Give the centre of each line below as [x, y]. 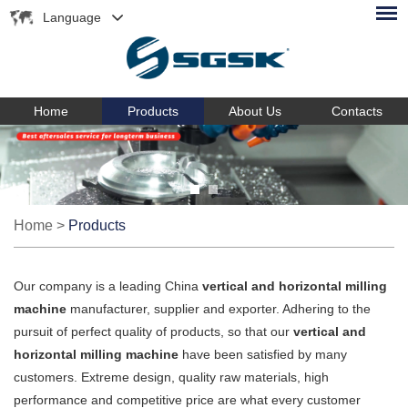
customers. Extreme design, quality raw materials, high [171, 377]
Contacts [357, 111]
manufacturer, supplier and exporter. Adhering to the [219, 308]
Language [72, 17]
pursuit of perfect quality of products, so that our [153, 331]
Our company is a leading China [108, 286]
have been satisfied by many [263, 354]
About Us [255, 111]
